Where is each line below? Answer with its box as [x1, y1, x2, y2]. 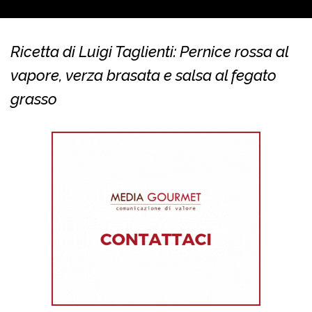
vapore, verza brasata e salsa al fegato [10, 66, 276, 85]
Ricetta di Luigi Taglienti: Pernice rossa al [10, 42, 288, 61]
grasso [10, 90, 57, 109]
